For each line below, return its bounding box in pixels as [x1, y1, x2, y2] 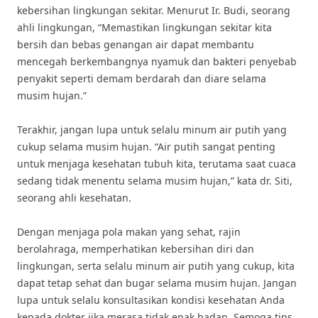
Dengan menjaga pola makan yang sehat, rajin [17, 225, 241, 238]
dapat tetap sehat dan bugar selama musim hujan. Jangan [17, 276, 297, 290]
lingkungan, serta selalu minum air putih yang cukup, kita [17, 259, 295, 273]
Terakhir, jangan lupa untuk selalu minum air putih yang [17, 123, 287, 136]
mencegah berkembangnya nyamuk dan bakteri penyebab [17, 55, 297, 68]
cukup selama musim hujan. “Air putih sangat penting [17, 140, 275, 153]
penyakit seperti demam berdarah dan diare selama [17, 72, 266, 85]
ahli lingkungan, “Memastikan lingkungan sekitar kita [17, 21, 272, 34]
